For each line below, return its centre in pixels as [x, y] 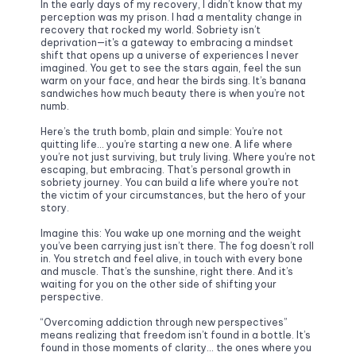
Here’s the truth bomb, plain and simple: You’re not [161, 132]
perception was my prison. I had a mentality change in [171, 17]
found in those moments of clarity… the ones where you [176, 348]
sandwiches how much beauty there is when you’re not [172, 93]
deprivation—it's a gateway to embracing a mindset [166, 43]
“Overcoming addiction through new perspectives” [163, 322]
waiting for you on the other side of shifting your [158, 284]
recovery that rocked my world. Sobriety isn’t [150, 30]
